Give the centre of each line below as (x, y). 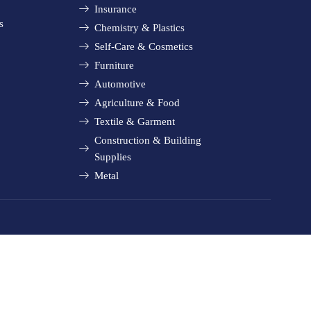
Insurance (115, 9)
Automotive (120, 84)
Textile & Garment (134, 122)
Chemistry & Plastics (139, 28)
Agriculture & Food (137, 103)
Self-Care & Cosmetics (143, 47)
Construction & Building (148, 141)
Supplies (112, 157)
